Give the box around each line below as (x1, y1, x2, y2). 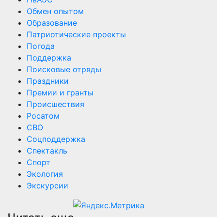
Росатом (27, 110, 60, 121)
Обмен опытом (27, 6, 84, 16)
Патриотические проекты (27, 29, 126, 39)
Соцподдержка (27, 134, 85, 144)
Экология (27, 169, 63, 179)
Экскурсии (27, 180, 68, 190)
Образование (27, 17, 77, 28)
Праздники (27, 76, 69, 86)
